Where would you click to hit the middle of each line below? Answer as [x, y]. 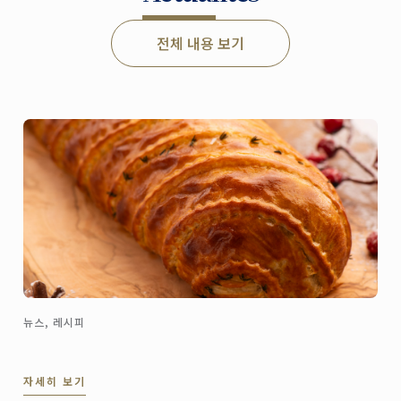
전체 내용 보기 [200, 43]
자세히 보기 [55, 381]
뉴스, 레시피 [55, 322]
